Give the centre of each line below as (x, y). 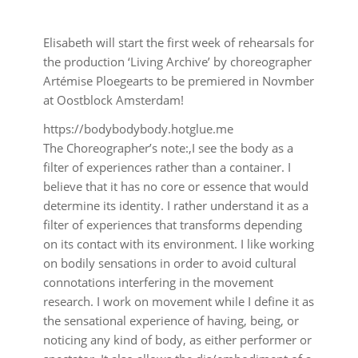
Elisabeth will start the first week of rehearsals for (178, 42)
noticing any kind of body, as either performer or (177, 340)
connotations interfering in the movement (158, 282)
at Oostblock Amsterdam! (113, 99)
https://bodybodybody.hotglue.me (138, 129)
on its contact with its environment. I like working (178, 244)
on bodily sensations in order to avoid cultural (169, 263)
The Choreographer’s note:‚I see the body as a (168, 148)
